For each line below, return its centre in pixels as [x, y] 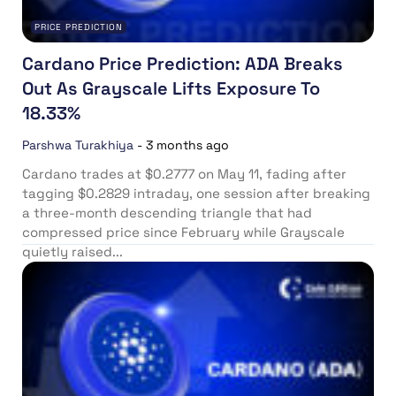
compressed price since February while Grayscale [183, 232]
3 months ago [187, 145]
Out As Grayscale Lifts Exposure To [171, 89]
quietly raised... [72, 252]
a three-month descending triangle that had [167, 213]
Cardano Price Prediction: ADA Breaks [183, 64]
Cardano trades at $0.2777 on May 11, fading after [184, 174]
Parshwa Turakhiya [78, 145]
